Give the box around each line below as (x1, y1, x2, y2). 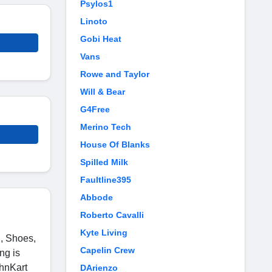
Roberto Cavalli (80, 210, 144, 220)
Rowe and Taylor (80, 69, 149, 79)
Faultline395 (80, 175, 131, 185)
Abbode (80, 192, 113, 202)
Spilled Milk (80, 157, 128, 167)
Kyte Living (80, 228, 127, 237)
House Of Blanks (80, 140, 150, 149)
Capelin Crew (80, 245, 135, 255)
